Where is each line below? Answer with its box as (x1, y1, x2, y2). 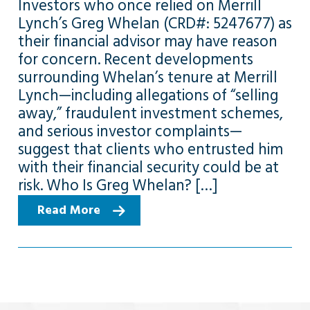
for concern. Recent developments (17, 49, 253, 71)
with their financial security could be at (17, 157, 279, 179)
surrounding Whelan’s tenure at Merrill (17, 67, 277, 89)
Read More (37, 201, 100, 219)
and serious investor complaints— (17, 121, 242, 143)
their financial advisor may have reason (17, 31, 277, 53)
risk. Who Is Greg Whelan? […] (17, 175, 218, 197)
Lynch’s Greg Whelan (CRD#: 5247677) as (17, 13, 292, 35)
